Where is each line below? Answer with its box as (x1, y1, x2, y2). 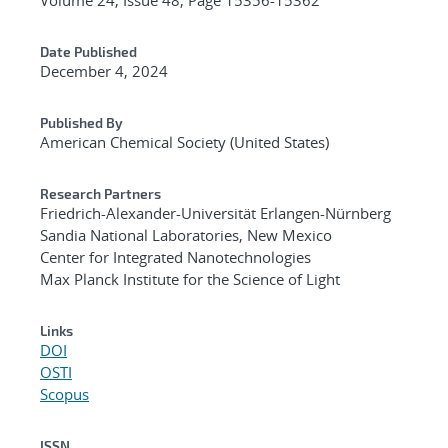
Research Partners (40, 184, 161, 202)
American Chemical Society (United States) (40, 131, 329, 152)
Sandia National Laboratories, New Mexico (40, 224, 332, 245)
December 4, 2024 (40, 60, 168, 81)
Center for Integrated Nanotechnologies (40, 246, 311, 267)
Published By (40, 113, 123, 131)
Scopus (40, 383, 89, 404)
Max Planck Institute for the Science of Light (40, 268, 340, 289)
